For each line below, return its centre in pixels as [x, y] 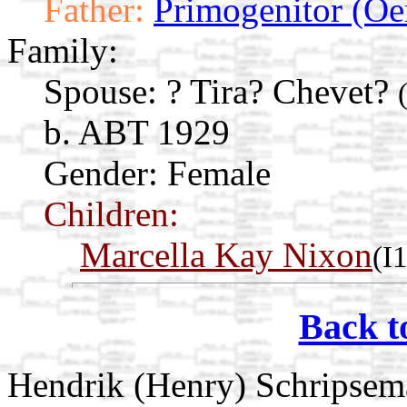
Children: [111, 213]
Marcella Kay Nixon [226, 254]
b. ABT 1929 [137, 132]
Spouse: [100, 91]
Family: [63, 50]
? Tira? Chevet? [282, 91]
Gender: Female [157, 173]
